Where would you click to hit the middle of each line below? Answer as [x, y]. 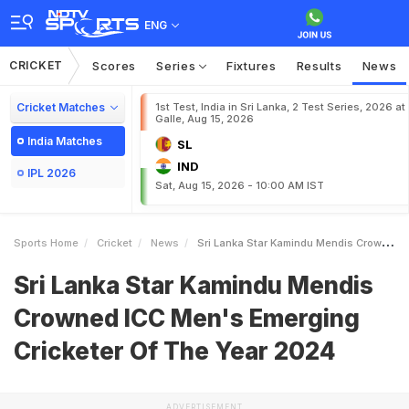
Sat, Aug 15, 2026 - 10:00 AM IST [240, 185]
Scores [114, 66]
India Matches [65, 141]
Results [319, 66]
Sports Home [46, 243]
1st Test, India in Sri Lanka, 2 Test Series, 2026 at [280, 107]
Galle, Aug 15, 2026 [204, 119]
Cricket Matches [61, 107]
